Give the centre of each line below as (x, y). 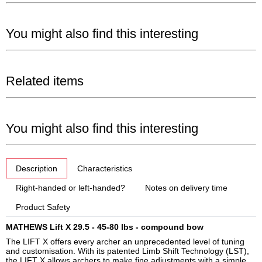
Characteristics (105, 169)
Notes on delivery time (186, 188)
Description (37, 169)
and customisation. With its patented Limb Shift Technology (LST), (127, 251)
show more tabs (35, 163)
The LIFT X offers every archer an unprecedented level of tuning (125, 241)
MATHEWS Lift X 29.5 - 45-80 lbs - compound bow (105, 227)
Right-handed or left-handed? (70, 188)
